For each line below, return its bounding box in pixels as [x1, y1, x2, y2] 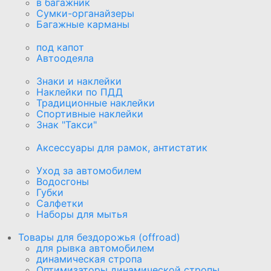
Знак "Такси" [36, 118, 97, 131]
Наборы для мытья [36, 207, 128, 220]
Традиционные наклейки [36, 96, 155, 109]
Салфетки [36, 197, 83, 209]
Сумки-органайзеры [36, 7, 134, 19]
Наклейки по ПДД [36, 85, 123, 98]
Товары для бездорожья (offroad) [18, 230, 180, 243]
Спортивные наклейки [36, 107, 143, 120]
